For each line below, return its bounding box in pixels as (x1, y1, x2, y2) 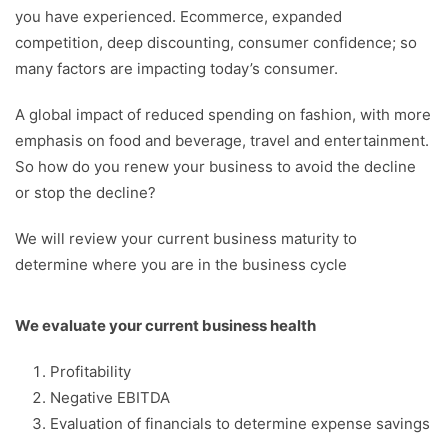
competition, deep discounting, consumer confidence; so (15, 32, 417, 52)
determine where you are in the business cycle (15, 254, 347, 274)
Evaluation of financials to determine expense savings (50, 413, 430, 433)
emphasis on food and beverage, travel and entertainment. (15, 130, 429, 150)
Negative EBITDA (50, 387, 170, 407)
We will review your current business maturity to (15, 228, 357, 248)
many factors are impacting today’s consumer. (15, 58, 338, 78)
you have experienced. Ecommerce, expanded (15, 6, 342, 26)
